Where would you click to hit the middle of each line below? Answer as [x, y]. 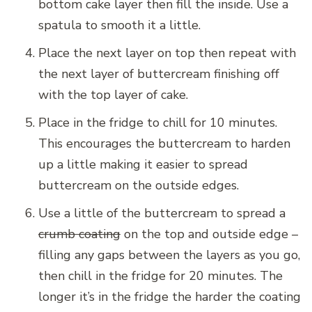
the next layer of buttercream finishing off [159, 74]
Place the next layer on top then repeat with [167, 53]
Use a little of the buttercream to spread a [162, 213]
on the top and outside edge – [209, 234]
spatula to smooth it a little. [119, 25]
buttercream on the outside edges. [139, 186]
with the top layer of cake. [113, 95]
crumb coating [79, 234]
